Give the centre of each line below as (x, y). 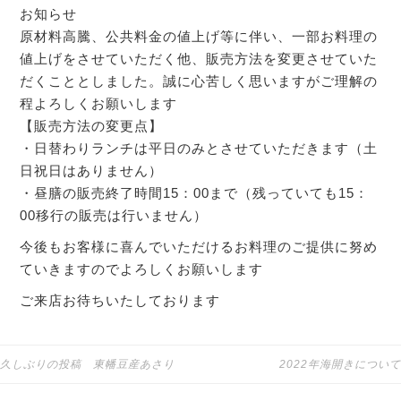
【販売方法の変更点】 (92, 126)
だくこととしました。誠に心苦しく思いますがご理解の (199, 81)
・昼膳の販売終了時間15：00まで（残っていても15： (195, 193)
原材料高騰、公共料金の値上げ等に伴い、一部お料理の (199, 37)
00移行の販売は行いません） (114, 216)
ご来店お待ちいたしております (120, 301)
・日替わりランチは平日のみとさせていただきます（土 (199, 149)
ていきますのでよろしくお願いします (142, 269)
